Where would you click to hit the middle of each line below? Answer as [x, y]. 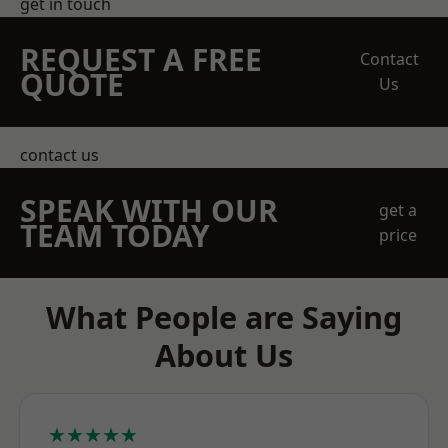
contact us [59, 155]
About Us [224, 355]
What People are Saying [224, 317]
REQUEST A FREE [141, 59]
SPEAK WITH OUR [149, 210]
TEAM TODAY [115, 235]
